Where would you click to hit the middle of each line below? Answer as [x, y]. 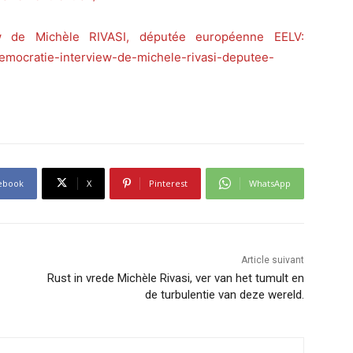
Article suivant [272, 260]
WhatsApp [270, 183]
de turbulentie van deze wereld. [224, 294]
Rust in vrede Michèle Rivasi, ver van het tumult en [175, 278]
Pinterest [168, 183]
